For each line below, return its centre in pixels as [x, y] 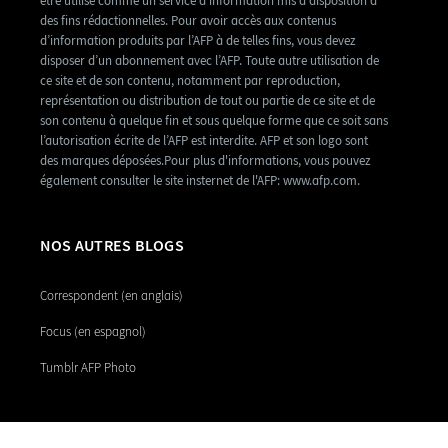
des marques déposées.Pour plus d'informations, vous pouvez [205, 161]
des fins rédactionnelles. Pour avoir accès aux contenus [188, 21]
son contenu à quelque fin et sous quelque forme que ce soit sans [214, 121]
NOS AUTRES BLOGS [112, 246]
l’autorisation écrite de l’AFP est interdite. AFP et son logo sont [204, 141]
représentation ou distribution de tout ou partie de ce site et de [207, 101]
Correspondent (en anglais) [111, 296]
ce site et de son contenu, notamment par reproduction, [190, 81]
